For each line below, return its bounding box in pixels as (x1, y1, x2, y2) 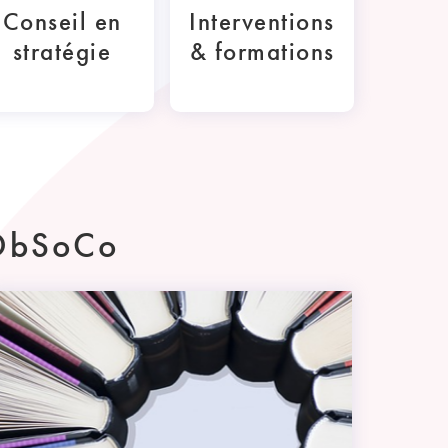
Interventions (189, 5, 335, 39)
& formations (189, 35, 335, 69)
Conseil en (2, 5, 122, 39)
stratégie (12, 35, 112, 69)
